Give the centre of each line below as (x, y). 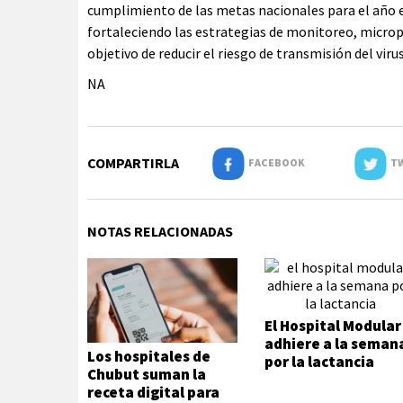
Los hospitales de (149, 357)
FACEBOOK (274, 162)
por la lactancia (320, 362)
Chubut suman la (147, 375)
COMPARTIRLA (133, 163)
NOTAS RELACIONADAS (160, 231)
